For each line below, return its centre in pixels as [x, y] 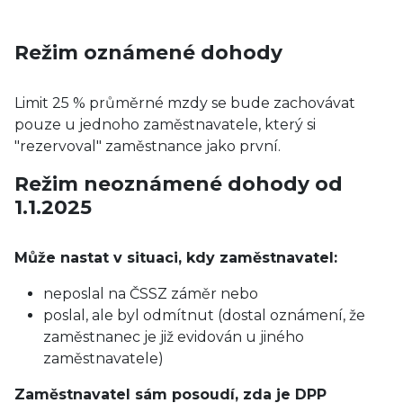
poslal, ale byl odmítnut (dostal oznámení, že [204, 315]
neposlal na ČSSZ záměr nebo [151, 294]
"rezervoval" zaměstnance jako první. [148, 146]
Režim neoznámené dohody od [179, 184]
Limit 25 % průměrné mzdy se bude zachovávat [185, 103]
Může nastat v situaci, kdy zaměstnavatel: [176, 258]
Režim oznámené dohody [148, 52]
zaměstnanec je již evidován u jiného [174, 337]
